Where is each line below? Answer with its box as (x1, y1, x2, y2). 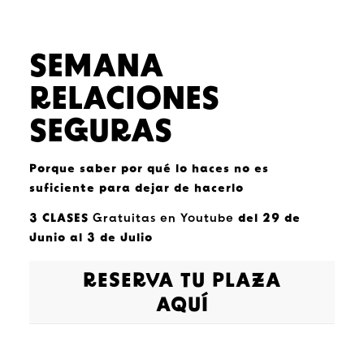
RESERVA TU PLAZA (83, 271, 281, 292)
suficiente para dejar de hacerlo (28, 182, 244, 195)
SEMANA (28, 52, 163, 84)
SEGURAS (28, 117, 172, 149)
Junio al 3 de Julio (28, 232, 153, 245)
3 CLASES (28, 212, 89, 225)
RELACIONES (28, 84, 219, 117)
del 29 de (237, 212, 301, 225)
